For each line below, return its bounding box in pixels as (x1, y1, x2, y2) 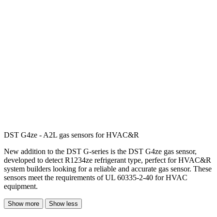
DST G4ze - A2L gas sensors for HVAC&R (4, 131, 139, 139)
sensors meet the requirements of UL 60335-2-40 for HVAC (4, 173, 187, 182)
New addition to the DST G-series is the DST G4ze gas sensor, (4, 147, 197, 156)
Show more (8, 200, 39, 208)
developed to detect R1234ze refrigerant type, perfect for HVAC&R (4, 156, 211, 165)
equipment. (4, 182, 38, 191)
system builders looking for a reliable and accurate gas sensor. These (4, 165, 212, 173)
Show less (49, 200, 78, 208)
